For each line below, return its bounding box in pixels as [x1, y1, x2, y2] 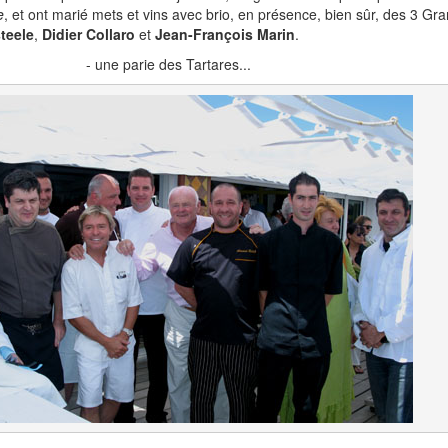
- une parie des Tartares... [85, 54, 251, 74]
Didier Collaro [42, 24, 135, 44]
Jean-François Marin [155, 24, 295, 44]
